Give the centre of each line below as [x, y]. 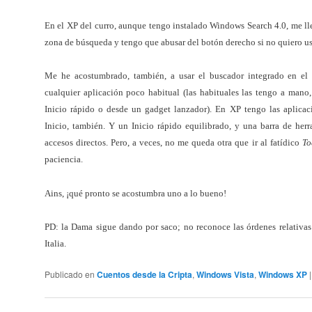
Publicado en [70, 274]
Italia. [55, 244]
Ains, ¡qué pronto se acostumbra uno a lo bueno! [135, 193]
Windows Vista [225, 274]
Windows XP [283, 274]
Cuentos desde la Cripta [145, 274]
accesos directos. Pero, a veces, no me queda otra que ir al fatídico [173, 143]
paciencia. [64, 159]
